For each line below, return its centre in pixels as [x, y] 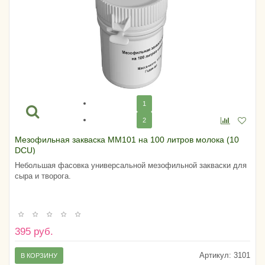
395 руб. [34, 232]
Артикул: [215, 256]
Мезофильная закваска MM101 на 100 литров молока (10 [127, 139]
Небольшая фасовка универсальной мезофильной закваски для [131, 165]
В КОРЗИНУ [39, 256]
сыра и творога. [43, 176]
